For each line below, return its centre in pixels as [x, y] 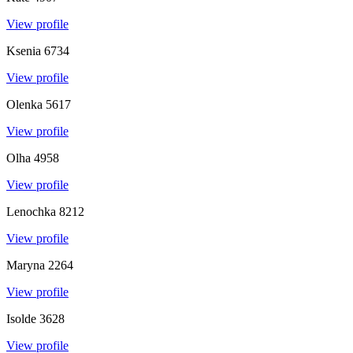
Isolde [21, 318]
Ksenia [24, 50]
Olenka [24, 104]
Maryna [26, 265]
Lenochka [31, 211]
